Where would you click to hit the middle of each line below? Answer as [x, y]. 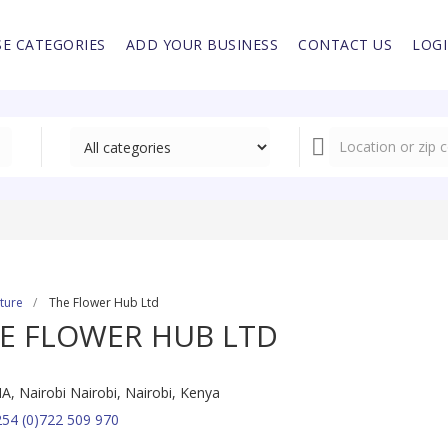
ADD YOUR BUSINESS [201, 45]
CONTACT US [345, 45]
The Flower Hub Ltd [104, 302]
